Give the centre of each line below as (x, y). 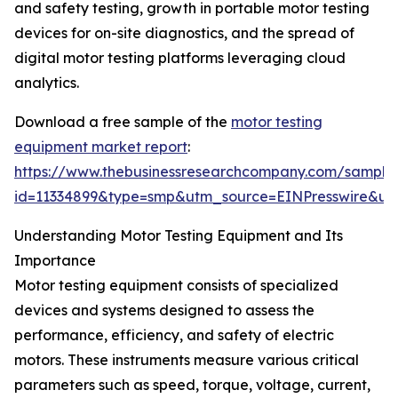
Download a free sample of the (123, 122)
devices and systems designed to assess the (164, 310)
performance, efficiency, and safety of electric (174, 335)
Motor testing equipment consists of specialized (176, 286)
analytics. (47, 83)
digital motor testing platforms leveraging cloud (180, 58)
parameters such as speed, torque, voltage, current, (192, 385)
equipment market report (101, 147)
